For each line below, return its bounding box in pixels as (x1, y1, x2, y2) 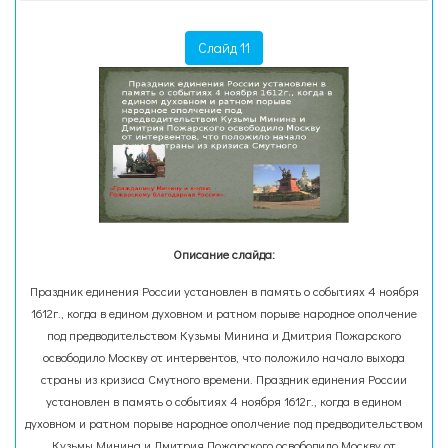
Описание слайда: (173, 246, 275, 262)
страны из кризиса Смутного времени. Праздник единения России (41, 371, 407, 387)
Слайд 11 (198, 38, 250, 57)
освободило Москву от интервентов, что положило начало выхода (43, 349, 405, 365)
